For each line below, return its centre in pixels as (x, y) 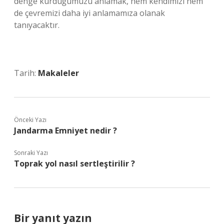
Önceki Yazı (30, 120)
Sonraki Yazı (31, 153)
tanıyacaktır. (37, 25)
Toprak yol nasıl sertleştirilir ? (74, 163)
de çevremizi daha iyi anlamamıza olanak (89, 13)
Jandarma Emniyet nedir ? (65, 130)
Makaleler (58, 73)
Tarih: (26, 73)
